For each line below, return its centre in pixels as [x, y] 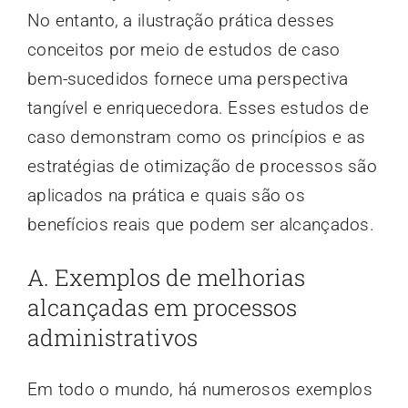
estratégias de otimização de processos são [202, 166]
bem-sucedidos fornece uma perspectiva [188, 78]
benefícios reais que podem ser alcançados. [200, 224]
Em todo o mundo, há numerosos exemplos [199, 389]
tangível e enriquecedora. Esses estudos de [198, 107]
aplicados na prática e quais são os [166, 195]
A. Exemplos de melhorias [166, 277]
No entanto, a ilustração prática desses [181, 20]
